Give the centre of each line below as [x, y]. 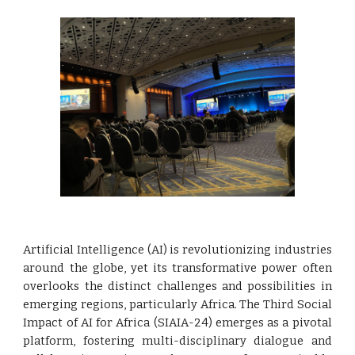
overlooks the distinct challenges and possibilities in [177, 286]
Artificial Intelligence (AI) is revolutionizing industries [177, 249]
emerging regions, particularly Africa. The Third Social [177, 304]
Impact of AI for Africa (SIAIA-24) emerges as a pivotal [177, 322]
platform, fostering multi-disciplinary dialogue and [177, 340]
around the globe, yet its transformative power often [177, 267]
